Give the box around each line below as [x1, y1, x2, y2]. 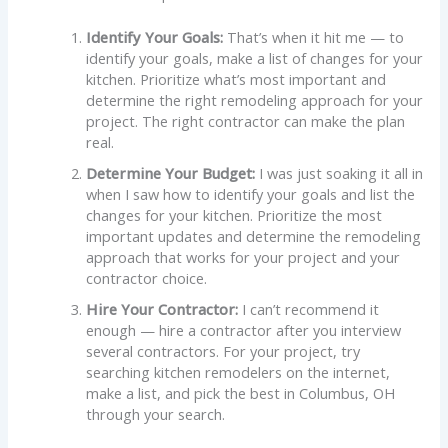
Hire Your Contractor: [86, 299, 239, 320]
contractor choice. [86, 268, 208, 289]
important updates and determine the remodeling [86, 226, 422, 247]
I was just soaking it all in [255, 163, 424, 184]
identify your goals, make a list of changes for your [86, 48, 424, 69]
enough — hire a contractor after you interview [86, 320, 402, 341]
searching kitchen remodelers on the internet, [86, 362, 391, 383]
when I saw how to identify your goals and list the [86, 184, 416, 205]
